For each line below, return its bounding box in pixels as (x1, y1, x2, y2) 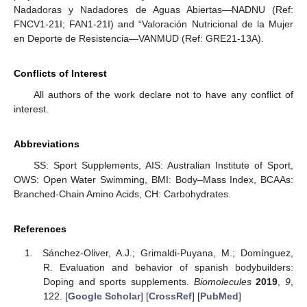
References (14, 223, 66, 234)
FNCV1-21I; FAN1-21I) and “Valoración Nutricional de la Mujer (14, 18, 293, 29)
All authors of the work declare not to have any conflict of (33, 88, 293, 100)
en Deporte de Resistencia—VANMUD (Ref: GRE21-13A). (14, 32, 264, 44)
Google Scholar (67, 290, 140, 302)
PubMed (199, 290, 238, 302)
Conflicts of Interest (14, 67, 107, 79)
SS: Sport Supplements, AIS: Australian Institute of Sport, (33, 159, 293, 171)
